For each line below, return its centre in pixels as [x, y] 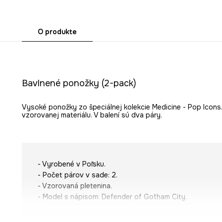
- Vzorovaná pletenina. [75, 186]
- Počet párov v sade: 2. [77, 175]
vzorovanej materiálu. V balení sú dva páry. [92, 115]
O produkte [57, 31]
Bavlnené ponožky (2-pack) [79, 83]
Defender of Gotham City [143, 196]
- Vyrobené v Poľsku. [71, 164]
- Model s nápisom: [69, 196]
